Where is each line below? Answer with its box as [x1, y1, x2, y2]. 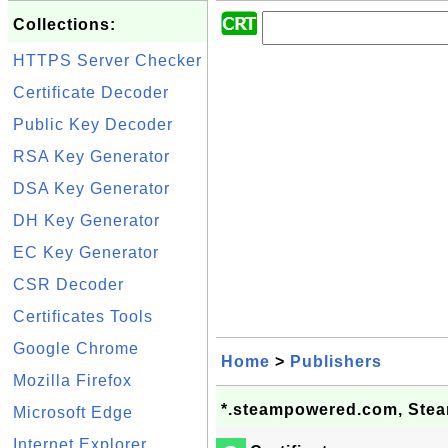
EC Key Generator [13, 244, 159, 261]
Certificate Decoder [13, 84, 169, 101]
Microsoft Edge [13, 404, 133, 421]
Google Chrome [13, 340, 139, 357]
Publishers [290, 353, 382, 370]
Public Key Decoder [13, 116, 173, 133]
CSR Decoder [13, 276, 124, 293]
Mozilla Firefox [13, 372, 132, 389]
